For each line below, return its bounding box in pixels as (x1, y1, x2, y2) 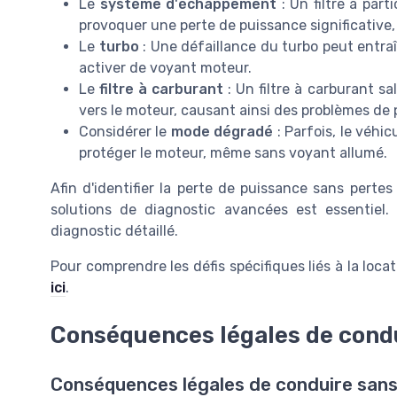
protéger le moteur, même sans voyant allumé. (79, 144, 387, 161)
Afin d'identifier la (51, 179, 177, 197)
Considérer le (79, 122, 171, 140)
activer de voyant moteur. (79, 58, 252, 76)
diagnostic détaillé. (51, 222, 178, 239)
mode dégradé (170, 122, 274, 140)
